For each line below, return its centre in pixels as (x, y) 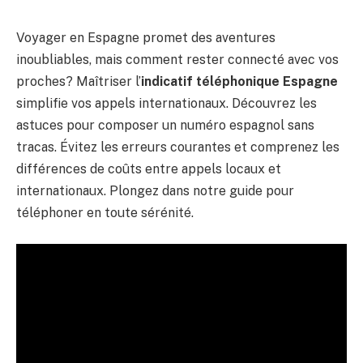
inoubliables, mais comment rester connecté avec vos (177, 60)
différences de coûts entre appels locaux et (149, 169)
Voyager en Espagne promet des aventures (146, 38)
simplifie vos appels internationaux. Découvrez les (167, 103)
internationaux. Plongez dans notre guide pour (155, 191)
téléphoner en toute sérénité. (105, 213)
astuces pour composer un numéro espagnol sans (165, 125)
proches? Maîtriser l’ (79, 81)
